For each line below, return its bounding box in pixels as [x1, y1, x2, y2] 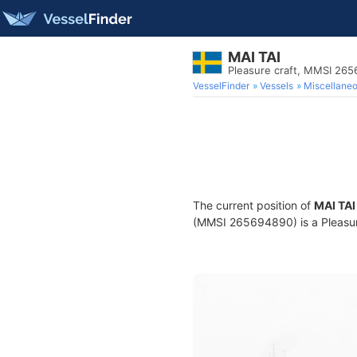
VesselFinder [193, 80, 249, 92]
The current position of [193, 198, 314, 212]
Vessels [260, 80, 293, 92]
